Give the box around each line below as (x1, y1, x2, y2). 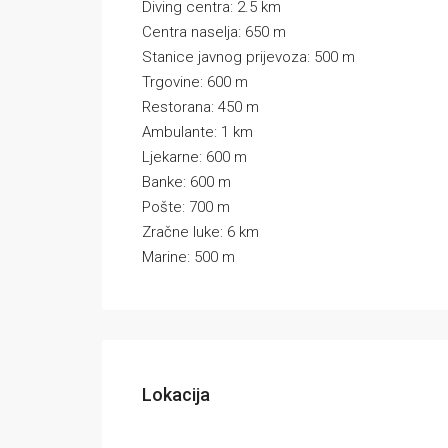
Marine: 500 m (142, 248, 235, 266)
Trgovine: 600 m (142, 73, 248, 91)
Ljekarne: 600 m (142, 148, 247, 166)
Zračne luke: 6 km (142, 223, 259, 241)
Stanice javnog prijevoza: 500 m (142, 48, 355, 66)
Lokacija (142, 383, 210, 405)
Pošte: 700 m (142, 198, 230, 216)
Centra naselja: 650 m (142, 23, 286, 41)
